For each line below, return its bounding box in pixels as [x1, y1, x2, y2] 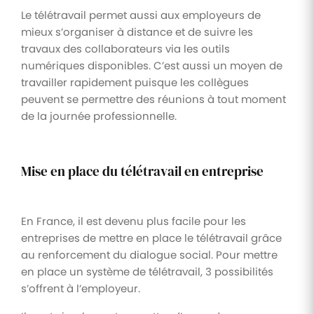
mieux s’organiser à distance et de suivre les [21, 24, 253, 39]
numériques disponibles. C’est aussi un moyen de [21, 57, 282, 73]
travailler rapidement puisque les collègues [21, 74, 249, 90]
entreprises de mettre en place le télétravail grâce [21, 230, 282, 245]
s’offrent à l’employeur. [21, 280, 140, 296]
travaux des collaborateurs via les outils [21, 41, 230, 56]
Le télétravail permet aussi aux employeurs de [21, 7, 261, 22]
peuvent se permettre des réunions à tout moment [21, 91, 286, 107]
